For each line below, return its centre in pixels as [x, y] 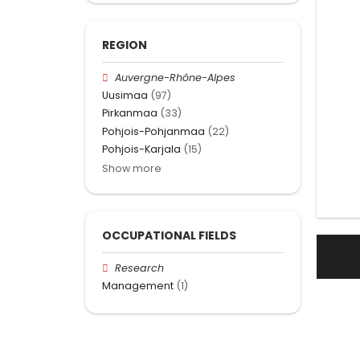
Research [140, 268]
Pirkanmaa [130, 113]
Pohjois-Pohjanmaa [153, 131]
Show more [132, 168]
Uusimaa [125, 96]
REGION [125, 45]
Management [138, 286]
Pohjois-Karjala [141, 149]
